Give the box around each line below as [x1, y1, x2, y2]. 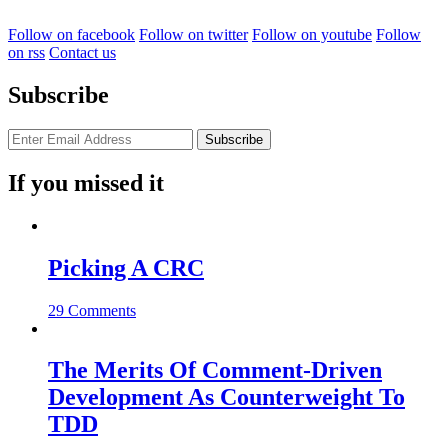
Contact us [49, 44, 116, 62]
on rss [8, 44, 45, 62]
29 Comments [48, 301, 136, 319]
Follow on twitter [139, 26, 248, 44]
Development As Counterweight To [48, 384, 405, 411]
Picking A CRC [48, 254, 204, 281]
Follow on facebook [8, 26, 135, 44]
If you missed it [8, 169, 164, 196]
